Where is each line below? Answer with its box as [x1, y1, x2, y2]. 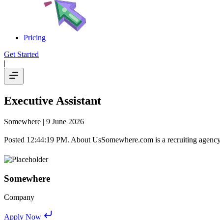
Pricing [24, 33, 46, 42]
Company [4, 193, 34, 202]
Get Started [4, 50, 39, 58]
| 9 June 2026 [41, 117, 84, 126]
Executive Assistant [4, 94, 101, 107]
